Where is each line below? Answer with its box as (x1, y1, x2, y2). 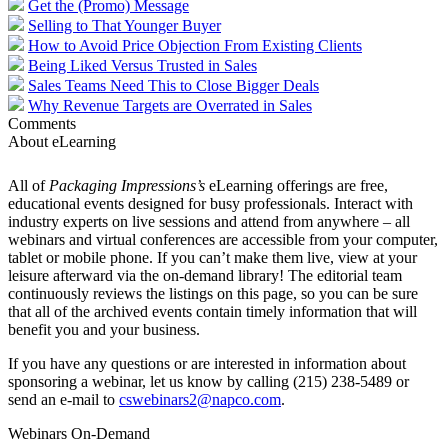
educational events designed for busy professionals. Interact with (8, 195, 413, 213)
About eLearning (8, 133, 116, 151)
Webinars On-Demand (8, 425, 150, 443)
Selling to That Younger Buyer (28, 17, 221, 35)
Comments (8, 115, 76, 133)
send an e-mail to (8, 391, 119, 409)
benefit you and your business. (8, 321, 200, 339)
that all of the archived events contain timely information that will (8, 303, 417, 321)
